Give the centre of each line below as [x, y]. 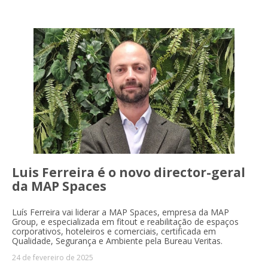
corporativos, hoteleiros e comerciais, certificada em [114, 231]
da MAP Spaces [59, 186]
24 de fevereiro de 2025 [53, 257]
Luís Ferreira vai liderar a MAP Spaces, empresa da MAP [121, 212]
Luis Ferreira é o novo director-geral [129, 172]
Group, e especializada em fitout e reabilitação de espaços [125, 221]
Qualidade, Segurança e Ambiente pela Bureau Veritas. [117, 240]
